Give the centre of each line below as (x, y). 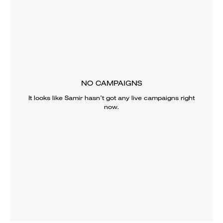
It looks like (47, 98)
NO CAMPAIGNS (111, 83)
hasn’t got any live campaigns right (139, 98)
